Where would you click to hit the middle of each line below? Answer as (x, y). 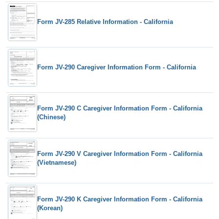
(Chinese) (51, 117)
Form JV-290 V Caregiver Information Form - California (120, 154)
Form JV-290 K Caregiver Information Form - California (120, 199)
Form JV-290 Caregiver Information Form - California (117, 67)
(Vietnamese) (57, 163)
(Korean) (50, 208)
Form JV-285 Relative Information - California (105, 22)
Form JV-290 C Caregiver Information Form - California (120, 109)
